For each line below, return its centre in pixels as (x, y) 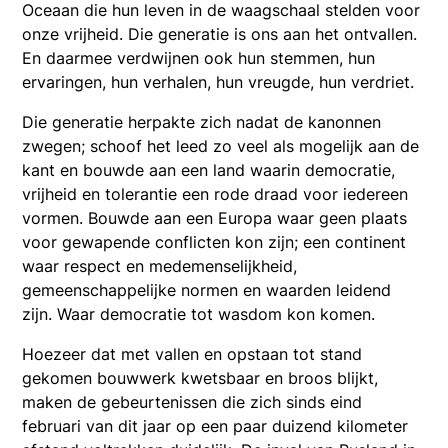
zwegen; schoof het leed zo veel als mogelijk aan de (221, 145)
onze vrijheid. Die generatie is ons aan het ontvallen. (220, 33)
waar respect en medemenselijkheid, (160, 265)
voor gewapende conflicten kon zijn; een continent (214, 241)
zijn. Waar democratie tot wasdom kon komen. (199, 313)
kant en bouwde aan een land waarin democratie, (209, 169)
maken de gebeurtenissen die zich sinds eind (192, 401)
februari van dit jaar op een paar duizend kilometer (215, 425)
